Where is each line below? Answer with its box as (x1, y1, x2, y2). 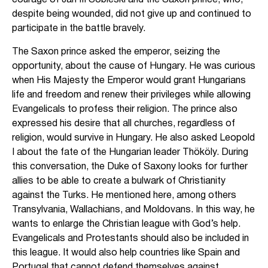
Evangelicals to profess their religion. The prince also (12, 105, 237, 114)
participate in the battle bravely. (12, 25, 145, 33)
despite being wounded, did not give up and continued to (12, 10, 251, 19)
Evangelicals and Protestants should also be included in (12, 234, 249, 243)
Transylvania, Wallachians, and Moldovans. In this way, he (12, 205, 255, 214)
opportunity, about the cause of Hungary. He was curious (12, 62, 255, 71)
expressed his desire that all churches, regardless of (12, 119, 235, 128)
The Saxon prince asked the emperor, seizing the (12, 47, 220, 56)
